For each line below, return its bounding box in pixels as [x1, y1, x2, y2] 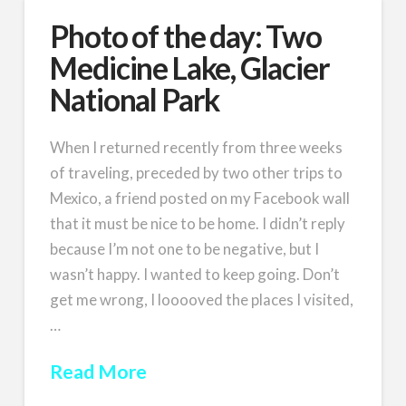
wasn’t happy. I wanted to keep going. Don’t [50, 264, 341, 284]
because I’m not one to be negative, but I [50, 238, 320, 258]
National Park [50, 81, 220, 118]
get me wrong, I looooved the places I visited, [50, 289, 354, 309]
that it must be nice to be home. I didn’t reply [50, 213, 346, 233]
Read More [50, 359, 148, 383]
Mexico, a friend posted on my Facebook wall [50, 188, 351, 208]
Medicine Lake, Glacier [50, 49, 330, 86]
